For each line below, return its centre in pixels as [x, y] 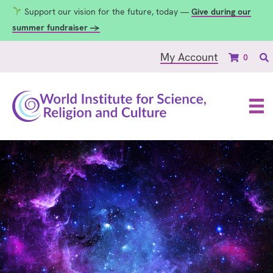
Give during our [221, 12]
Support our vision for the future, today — [106, 12]
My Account [189, 57]
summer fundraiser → [56, 27]
